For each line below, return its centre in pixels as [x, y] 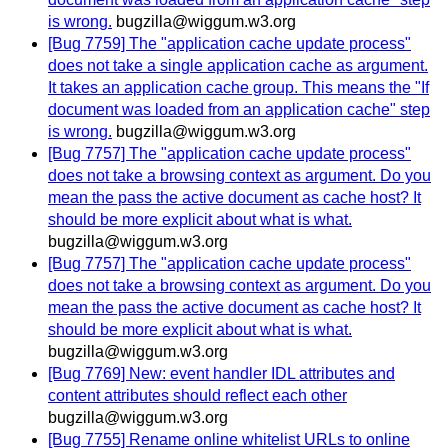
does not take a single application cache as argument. [238, 66]
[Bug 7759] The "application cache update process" [229, 44]
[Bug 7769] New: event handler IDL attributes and [221, 374]
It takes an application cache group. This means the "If [238, 88]
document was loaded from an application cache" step [239, 110]
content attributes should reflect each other [197, 396]
